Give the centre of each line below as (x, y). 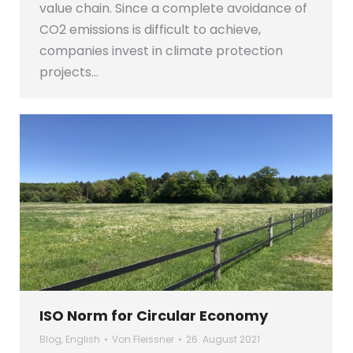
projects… (69, 72)
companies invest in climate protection (161, 50)
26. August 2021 (223, 339)
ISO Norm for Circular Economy (154, 315)
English (83, 339)
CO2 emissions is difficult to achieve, (150, 29)
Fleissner (154, 339)
